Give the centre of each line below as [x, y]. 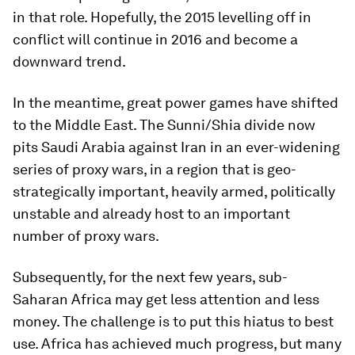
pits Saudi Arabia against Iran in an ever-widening [176, 147]
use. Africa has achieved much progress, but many [177, 344]
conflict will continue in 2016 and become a [155, 39]
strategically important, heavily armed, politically [174, 191]
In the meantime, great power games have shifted [176, 103]
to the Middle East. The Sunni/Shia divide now [164, 125]
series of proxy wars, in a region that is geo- [155, 169]
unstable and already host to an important [151, 214]
